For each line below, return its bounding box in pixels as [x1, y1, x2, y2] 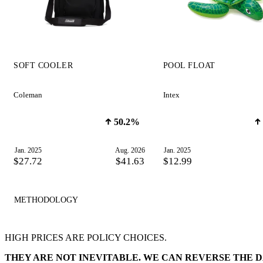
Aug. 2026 [115, 146, 146, 154]
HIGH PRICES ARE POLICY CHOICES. [5, 232, 167, 243]
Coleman [14, 90, 43, 99]
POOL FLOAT [163, 60, 216, 70]
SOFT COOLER [14, 60, 73, 70]
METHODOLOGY [14, 194, 78, 204]
